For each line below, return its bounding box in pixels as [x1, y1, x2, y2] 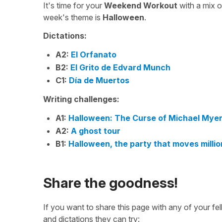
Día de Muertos [69, 75, 129, 85]
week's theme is [43, 12, 103, 22]
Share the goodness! [43, 174, 178, 192]
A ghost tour [71, 126, 120, 136]
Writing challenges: [43, 94, 119, 104]
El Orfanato [71, 50, 116, 59]
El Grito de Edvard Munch [70, 62, 170, 72]
